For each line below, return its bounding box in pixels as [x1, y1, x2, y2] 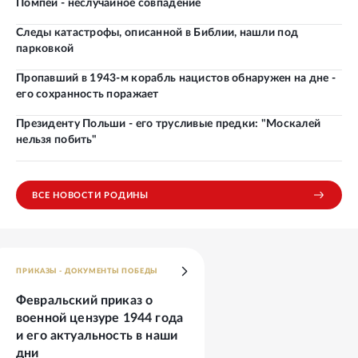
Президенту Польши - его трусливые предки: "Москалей [16, 118, 321, 130]
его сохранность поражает [16, 89, 159, 101]
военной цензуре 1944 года [16, 312, 183, 325]
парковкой [16, 43, 74, 55]
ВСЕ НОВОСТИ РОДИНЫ [32, 190, 149, 200]
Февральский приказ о [16, 294, 153, 308]
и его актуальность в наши [16, 329, 177, 343]
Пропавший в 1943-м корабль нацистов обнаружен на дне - [16, 73, 336, 85]
